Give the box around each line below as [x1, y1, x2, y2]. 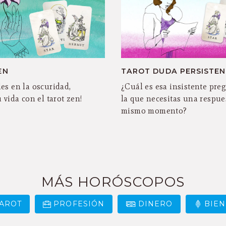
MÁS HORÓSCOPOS [41, 174, 185, 191]
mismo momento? [121, 106, 187, 116]
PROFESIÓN [53, 199, 104, 208]
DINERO [138, 199, 173, 208]
